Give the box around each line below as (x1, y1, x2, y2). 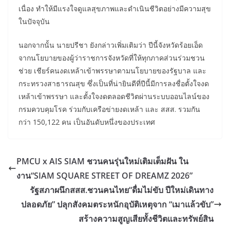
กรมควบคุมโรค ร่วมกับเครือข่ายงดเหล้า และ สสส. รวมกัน (18, 104, 200, 114)
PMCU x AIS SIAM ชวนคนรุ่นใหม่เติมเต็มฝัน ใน (16, 155, 188, 167)
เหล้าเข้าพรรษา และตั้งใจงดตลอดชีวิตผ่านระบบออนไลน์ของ (18, 91, 209, 101)
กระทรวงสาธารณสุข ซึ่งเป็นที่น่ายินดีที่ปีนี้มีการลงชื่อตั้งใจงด (18, 78, 209, 88)
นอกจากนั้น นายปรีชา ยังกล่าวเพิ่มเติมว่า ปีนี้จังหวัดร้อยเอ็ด (18, 40, 203, 50)
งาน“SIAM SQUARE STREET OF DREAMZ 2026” (16, 169, 193, 181)
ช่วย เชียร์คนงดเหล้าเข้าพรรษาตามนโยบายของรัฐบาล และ (18, 65, 206, 75)
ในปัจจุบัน (18, 16, 50, 26)
